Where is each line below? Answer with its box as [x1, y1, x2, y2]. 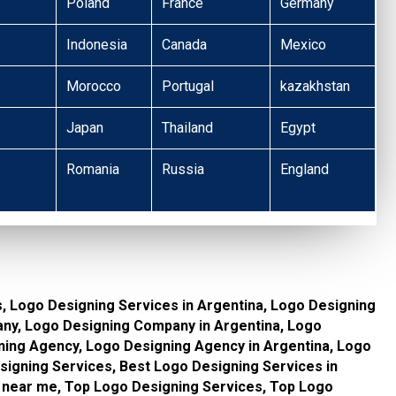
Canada [162, 35, 208, 53]
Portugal [162, 77, 215, 95]
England [280, 160, 330, 178]
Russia [162, 160, 205, 178]
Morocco [66, 77, 122, 95]
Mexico [280, 35, 327, 53]
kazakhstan [280, 77, 351, 95]
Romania [66, 160, 120, 178]
